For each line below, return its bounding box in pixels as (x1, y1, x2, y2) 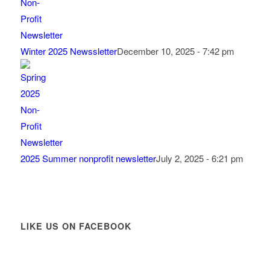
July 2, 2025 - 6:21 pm (155, 152, 243, 165)
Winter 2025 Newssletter (20, 45, 117, 58)
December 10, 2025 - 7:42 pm (116, 45, 234, 58)
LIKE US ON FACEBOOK (20, 220, 131, 233)
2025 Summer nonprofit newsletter (20, 152, 156, 165)
